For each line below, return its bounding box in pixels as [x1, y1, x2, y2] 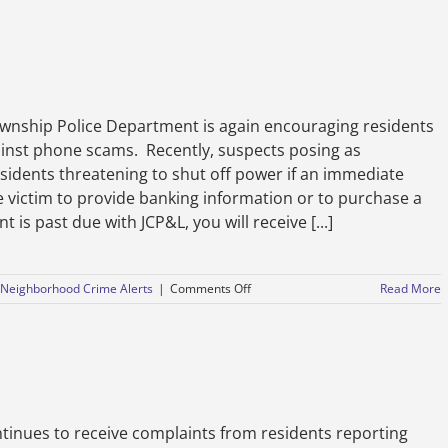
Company [250, 333, 303, 350]
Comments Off [170, 280, 251, 297]
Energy [250, 315, 289, 332]
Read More [380, 280, 441, 297]
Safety [231, 8, 266, 25]
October [231, 62, 276, 79]
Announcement [231, 26, 316, 43]
